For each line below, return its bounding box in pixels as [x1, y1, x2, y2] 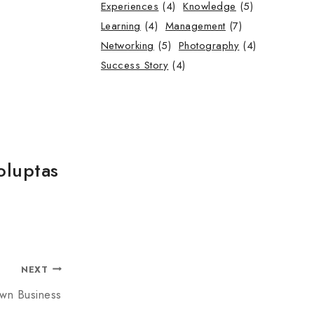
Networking [100, 38, 154, 54]
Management [165, 18, 226, 34]
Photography [178, 38, 240, 54]
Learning [100, 18, 141, 34]
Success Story [100, 57, 169, 74]
